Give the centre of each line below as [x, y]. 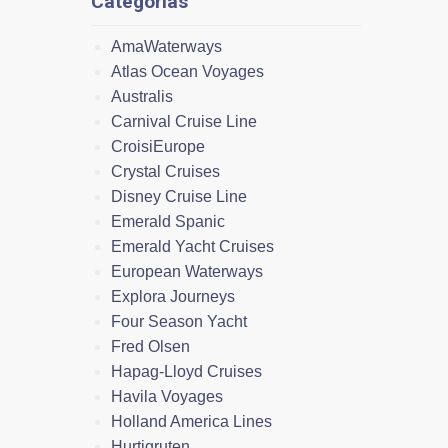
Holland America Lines [191, 421]
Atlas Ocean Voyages [187, 71]
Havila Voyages [167, 396]
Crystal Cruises [165, 171]
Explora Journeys [173, 296]
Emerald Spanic [168, 221]
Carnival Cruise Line [184, 121]
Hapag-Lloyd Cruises [186, 371]
